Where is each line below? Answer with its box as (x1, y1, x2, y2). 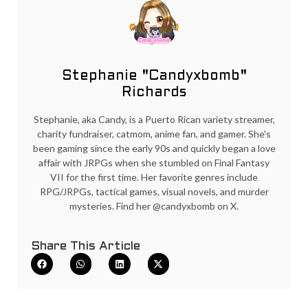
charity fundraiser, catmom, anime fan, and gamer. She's (37, 128, 271, 140)
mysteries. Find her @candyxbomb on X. (69, 200, 239, 212)
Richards (122, 87, 186, 100)
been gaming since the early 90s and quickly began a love (32, 142, 276, 155)
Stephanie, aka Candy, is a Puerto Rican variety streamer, (33, 113, 275, 126)
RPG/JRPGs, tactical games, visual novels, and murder (39, 186, 269, 198)
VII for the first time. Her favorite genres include (50, 171, 258, 184)
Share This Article (31, 241, 140, 253)
